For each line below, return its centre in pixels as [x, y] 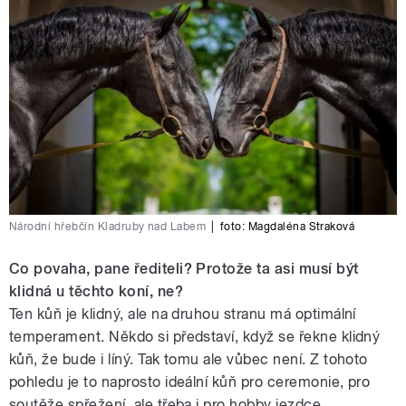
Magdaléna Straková [301, 227]
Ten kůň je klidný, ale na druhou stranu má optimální [183, 314]
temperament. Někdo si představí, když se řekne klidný [195, 337]
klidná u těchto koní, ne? [96, 292]
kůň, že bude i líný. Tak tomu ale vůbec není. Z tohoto [188, 360]
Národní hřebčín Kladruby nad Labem [108, 227]
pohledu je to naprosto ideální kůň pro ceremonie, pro [190, 382]
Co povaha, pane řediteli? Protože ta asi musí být [184, 269]
